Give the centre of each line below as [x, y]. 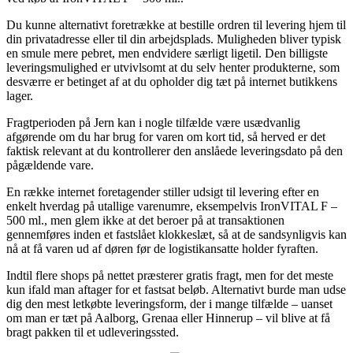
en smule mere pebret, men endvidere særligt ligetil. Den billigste [167, 53]
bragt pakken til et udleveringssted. [93, 332]
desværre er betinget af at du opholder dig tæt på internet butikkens [172, 81]
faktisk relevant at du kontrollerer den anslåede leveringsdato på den [175, 150]
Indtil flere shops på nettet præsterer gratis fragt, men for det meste [170, 275]
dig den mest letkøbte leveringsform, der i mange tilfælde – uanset [169, 303]
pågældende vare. [50, 165]
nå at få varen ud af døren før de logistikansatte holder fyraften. [162, 248]
